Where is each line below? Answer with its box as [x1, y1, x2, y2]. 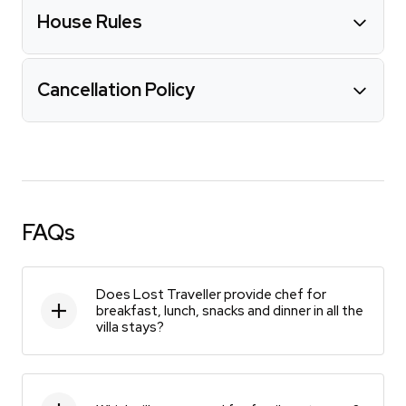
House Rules [37, 9, 142, 34]
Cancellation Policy [37, 77, 195, 101]
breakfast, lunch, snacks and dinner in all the [96, 301, 363, 320]
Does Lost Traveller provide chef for [96, 285, 326, 304]
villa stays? [96, 317, 164, 336]
